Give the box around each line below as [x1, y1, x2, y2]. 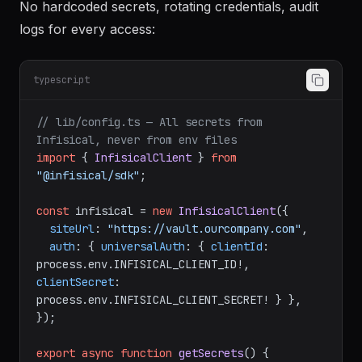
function [120, 346, 172, 360]
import [36, 150, 75, 165]
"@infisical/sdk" [36, 168, 140, 183]
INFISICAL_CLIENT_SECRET [114, 293, 263, 307]
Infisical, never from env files [36, 133, 237, 147]
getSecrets [179, 346, 243, 360]
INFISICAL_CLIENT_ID [114, 257, 237, 271]
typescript [33, 74, 90, 86]
